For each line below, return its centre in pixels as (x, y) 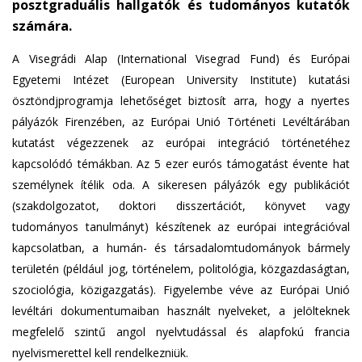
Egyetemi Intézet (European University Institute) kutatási (181, 80)
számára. (42, 26)
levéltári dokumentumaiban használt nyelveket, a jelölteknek (181, 311)
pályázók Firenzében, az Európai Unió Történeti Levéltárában (181, 122)
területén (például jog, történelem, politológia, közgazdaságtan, (181, 269)
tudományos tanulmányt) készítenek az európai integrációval (181, 227)
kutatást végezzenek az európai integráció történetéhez (181, 143)
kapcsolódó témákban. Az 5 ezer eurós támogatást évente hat (181, 164)
